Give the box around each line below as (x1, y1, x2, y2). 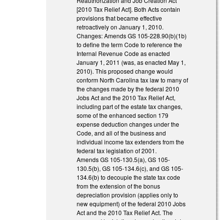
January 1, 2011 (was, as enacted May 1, (77, 57, 186, 66)
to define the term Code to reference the (77, 40, 183, 49)
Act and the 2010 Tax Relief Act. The (77, 208, 173, 217)
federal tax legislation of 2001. (77, 146, 157, 155)
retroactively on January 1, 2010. (77, 22, 164, 31)
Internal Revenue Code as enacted (77, 49, 170, 57)
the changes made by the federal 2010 (77, 84, 180, 93)
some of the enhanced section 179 (77, 110, 169, 119)
